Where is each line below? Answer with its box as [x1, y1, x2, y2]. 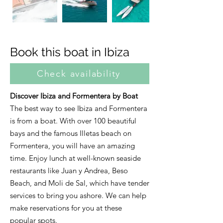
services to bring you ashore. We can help [10, 191, 146, 200]
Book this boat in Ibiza [10, 45, 129, 59]
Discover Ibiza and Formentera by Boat [10, 91, 138, 101]
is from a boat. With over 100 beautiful [10, 116, 136, 125]
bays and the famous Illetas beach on [10, 128, 131, 138]
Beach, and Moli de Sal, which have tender [10, 178, 149, 188]
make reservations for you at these [10, 203, 122, 213]
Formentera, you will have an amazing [10, 141, 135, 150]
